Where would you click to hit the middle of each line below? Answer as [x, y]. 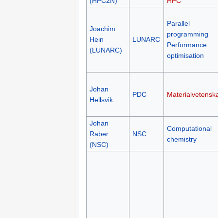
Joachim [102, 29]
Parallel [178, 24]
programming [187, 34]
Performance [187, 45]
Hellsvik [101, 100]
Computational [189, 129]
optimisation [185, 56]
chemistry [182, 139]
